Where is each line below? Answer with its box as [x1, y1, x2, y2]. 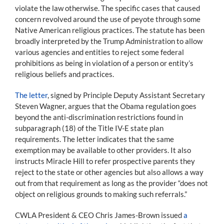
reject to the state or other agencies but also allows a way [15, 167, 203, 176]
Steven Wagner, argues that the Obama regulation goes [15, 101, 196, 110]
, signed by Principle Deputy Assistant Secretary [47, 90, 205, 99]
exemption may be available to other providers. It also [15, 145, 191, 154]
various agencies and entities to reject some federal [15, 47, 184, 56]
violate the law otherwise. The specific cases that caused [15, 3, 200, 12]
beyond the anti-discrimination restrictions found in [15, 112, 183, 121]
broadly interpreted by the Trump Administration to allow [15, 36, 202, 45]
